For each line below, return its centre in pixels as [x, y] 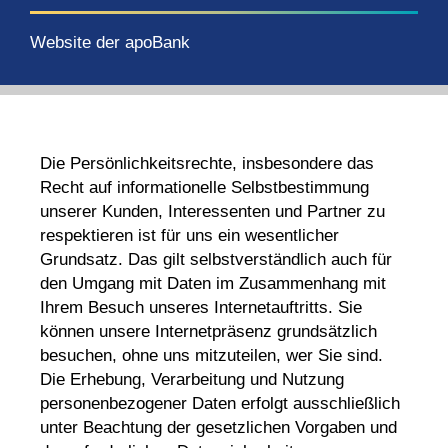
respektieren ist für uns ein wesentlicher [189, 235]
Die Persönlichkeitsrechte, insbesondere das [207, 163]
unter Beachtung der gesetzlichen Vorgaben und [218, 427]
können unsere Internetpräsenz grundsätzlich [208, 331]
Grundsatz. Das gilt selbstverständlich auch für [216, 259]
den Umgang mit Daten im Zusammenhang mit [213, 283]
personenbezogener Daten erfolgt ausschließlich [220, 403]
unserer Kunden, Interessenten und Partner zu [212, 211]
